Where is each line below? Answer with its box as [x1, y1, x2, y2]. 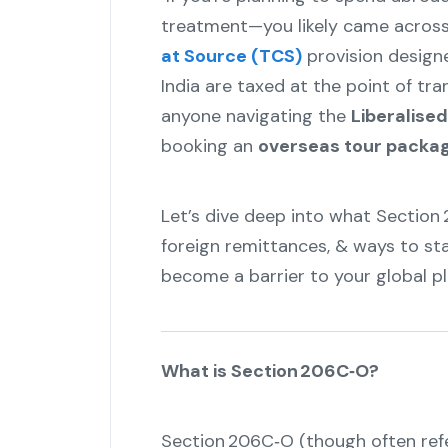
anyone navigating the [160, 104, 351, 129]
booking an [160, 134, 258, 159]
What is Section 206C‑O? [160, 359, 379, 384]
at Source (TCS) [160, 44, 302, 69]
